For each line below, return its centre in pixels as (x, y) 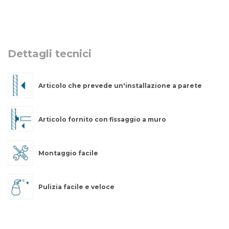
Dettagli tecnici (50, 54)
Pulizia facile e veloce (76, 187)
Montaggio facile (68, 153)
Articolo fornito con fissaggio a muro (102, 120)
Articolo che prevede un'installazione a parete (120, 86)
